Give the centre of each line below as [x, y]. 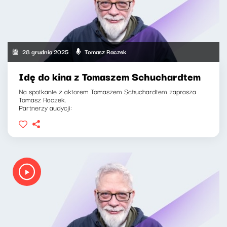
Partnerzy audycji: [45, 107]
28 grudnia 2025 [46, 52]
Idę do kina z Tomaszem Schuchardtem [110, 76]
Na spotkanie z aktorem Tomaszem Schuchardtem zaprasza [107, 91]
